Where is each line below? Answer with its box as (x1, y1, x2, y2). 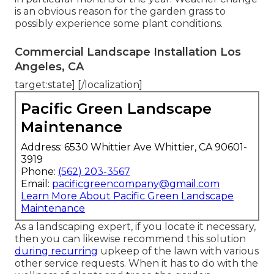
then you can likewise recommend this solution (15, 233, 246, 245)
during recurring (15, 245, 98, 257)
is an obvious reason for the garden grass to (15, 6, 226, 18)
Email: (21, 178, 52, 190)
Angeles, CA (15, 60, 84, 74)
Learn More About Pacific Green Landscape (21, 190, 234, 202)
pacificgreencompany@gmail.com (52, 178, 220, 190)
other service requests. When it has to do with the (15, 257, 258, 270)
